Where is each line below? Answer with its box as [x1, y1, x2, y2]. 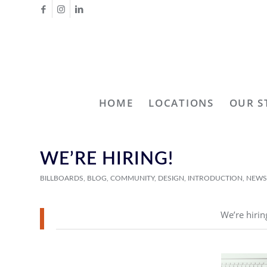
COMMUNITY [110, 175, 154, 182]
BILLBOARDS [40, 175, 83, 182]
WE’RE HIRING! [40, 150, 173, 168]
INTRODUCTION [188, 175, 243, 182]
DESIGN [158, 175, 184, 182]
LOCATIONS [148, 96, 214, 110]
